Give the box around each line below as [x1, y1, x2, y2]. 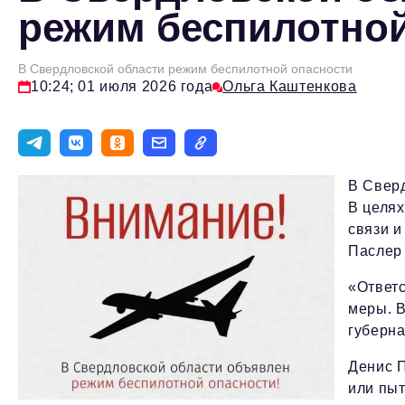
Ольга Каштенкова [222, 79, 357, 95]
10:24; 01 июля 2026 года [31, 79, 213, 95]
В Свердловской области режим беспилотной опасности [18, 61, 353, 77]
